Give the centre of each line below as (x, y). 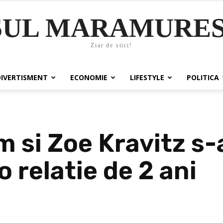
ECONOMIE (89, 77)
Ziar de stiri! (111, 46)
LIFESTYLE (147, 77)
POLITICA (203, 77)
